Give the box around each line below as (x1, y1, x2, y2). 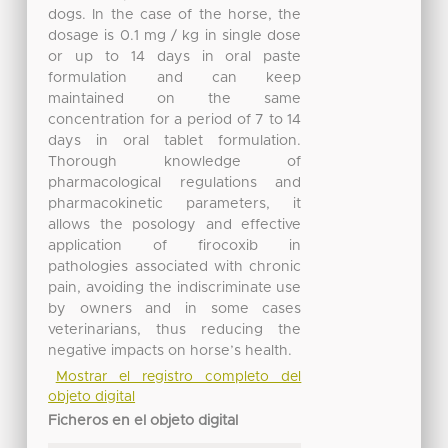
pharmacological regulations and (48, 175, 302, 190)
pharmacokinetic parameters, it (48, 196, 302, 211)
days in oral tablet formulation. (48, 133, 302, 148)
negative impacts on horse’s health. (48, 343, 293, 358)
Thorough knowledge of (48, 154, 302, 169)
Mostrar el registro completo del (55, 369, 302, 384)
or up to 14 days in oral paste (48, 49, 302, 64)
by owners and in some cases (48, 301, 302, 316)
